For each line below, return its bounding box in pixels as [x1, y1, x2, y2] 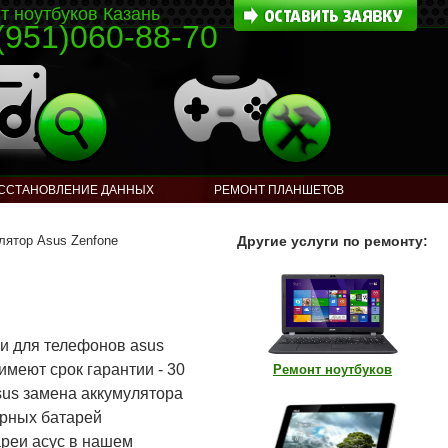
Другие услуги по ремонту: [237, 233, 428, 249]
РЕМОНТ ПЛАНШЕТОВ [214, 183, 345, 197]
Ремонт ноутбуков [273, 362, 392, 377]
